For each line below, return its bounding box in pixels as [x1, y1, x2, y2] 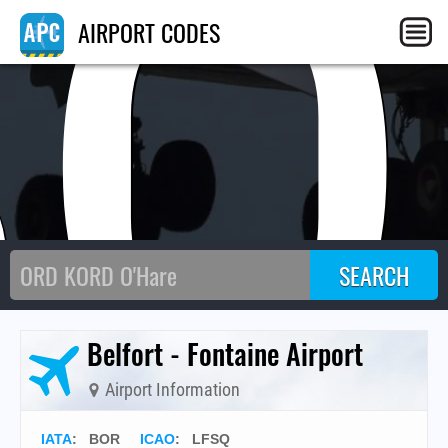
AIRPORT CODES [72, 14, 220, 50]
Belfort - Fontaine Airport [87, 333, 363, 374]
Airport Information [101, 379, 240, 400]
